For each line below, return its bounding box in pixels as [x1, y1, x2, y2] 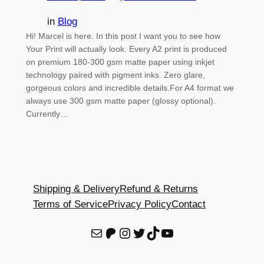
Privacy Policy [108, 198, 171, 210]
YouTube [160, 224, 167, 240]
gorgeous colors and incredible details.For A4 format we [25, 83, 234, 93]
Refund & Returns [120, 183, 198, 194]
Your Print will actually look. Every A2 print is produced [25, 44, 227, 54]
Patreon [103, 224, 111, 240]
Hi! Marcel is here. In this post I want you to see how [25, 31, 220, 41]
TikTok [146, 224, 153, 240]
